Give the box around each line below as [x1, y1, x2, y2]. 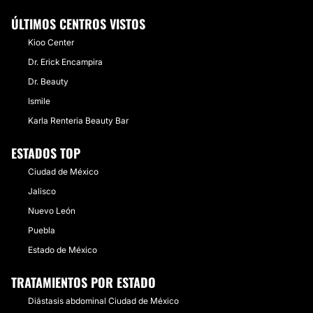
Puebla [28, 225, 55, 235]
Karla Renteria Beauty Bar [28, 115, 129, 126]
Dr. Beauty [28, 76, 68, 87]
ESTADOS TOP [11, 144, 80, 162]
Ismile [28, 96, 50, 106]
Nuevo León [28, 205, 75, 216]
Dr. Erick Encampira [28, 57, 103, 67]
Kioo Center [28, 37, 74, 48]
